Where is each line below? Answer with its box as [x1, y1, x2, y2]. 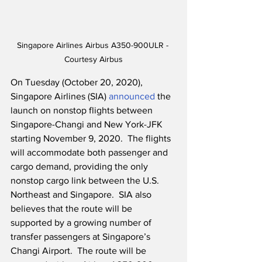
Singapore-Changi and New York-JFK [11, 119, 165, 129]
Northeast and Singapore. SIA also [11, 189, 154, 199]
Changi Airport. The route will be [11, 245, 149, 256]
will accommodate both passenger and [11, 147, 170, 157]
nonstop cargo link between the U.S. [11, 175, 161, 185]
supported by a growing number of [11, 217, 154, 227]
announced [109, 91, 155, 101]
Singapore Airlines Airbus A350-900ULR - [16, 40, 171, 50]
